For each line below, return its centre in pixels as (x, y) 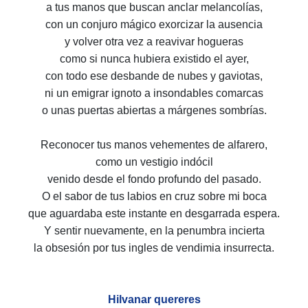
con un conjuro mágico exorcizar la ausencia (154, 25)
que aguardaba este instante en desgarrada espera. (154, 214)
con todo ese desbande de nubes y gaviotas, (154, 76)
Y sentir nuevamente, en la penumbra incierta (154, 231)
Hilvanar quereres (154, 300)
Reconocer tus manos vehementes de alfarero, (154, 145)
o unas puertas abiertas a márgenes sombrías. (154, 111)
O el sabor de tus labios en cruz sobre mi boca (154, 197)
